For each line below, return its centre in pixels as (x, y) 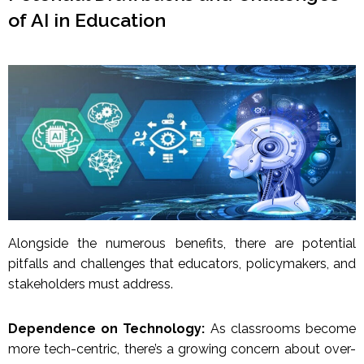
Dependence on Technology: (107, 329)
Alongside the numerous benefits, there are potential (182, 244)
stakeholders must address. (91, 284)
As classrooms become (281, 329)
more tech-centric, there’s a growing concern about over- (182, 349)
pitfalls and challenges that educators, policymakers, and (182, 264)
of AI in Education (87, 20)
